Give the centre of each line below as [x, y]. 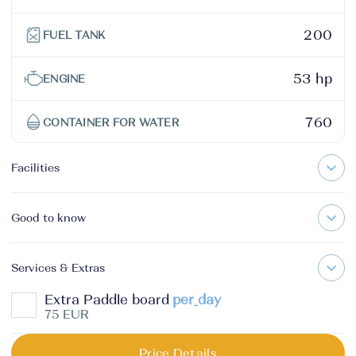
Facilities [35, 168]
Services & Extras [58, 268]
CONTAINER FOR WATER [111, 122]
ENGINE [64, 79]
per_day [197, 300]
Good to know [48, 218]
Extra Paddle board [107, 300]
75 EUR [67, 314]
